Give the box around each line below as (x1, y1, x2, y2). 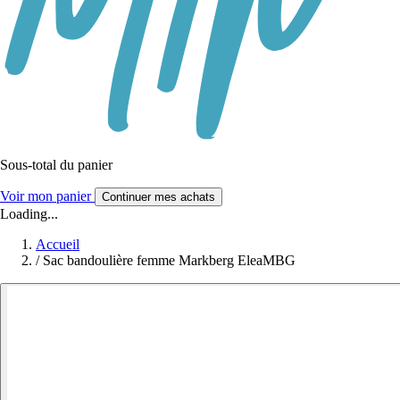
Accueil (36, 237, 79, 253)
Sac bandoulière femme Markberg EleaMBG (43, 253, 296, 269)
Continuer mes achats (102, 190, 215, 204)
